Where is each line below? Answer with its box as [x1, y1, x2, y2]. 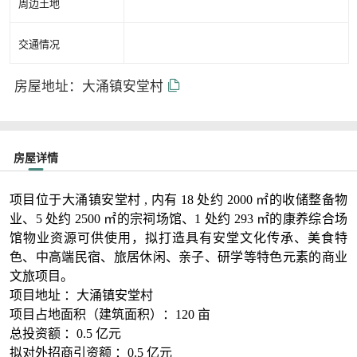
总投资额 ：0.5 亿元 [9, 327, 121, 340]
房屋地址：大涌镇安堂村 [14, 79, 167, 95]
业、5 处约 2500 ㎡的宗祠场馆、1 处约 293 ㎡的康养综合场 [9, 212, 348, 226]
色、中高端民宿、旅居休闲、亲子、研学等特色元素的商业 [9, 250, 348, 264]
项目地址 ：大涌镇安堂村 [9, 288, 153, 302]
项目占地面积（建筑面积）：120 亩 [9, 308, 210, 321]
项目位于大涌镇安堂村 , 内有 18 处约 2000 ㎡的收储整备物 [9, 193, 348, 206]
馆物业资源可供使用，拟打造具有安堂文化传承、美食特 [9, 231, 348, 245]
